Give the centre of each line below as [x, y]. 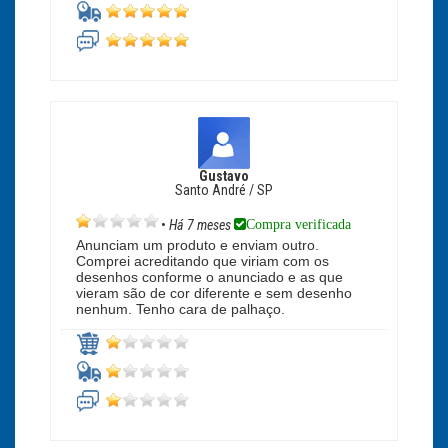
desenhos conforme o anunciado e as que [209, 277]
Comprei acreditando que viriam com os [202, 261]
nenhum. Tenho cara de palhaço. [180, 309]
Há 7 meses [201, 225]
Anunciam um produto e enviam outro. [197, 245]
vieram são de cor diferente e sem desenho [214, 293]
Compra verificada [298, 224]
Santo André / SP [224, 190]
